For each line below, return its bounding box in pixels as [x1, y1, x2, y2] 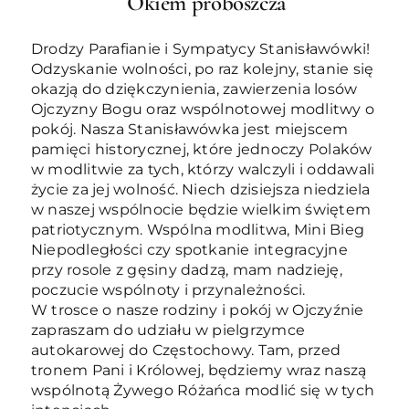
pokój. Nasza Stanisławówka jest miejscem [30, 120, 349, 138]
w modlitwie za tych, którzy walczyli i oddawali [30, 160, 375, 178]
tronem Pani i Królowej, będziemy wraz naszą [30, 361, 367, 379]
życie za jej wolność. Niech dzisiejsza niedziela [30, 180, 371, 198]
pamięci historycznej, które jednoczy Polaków [30, 140, 372, 158]
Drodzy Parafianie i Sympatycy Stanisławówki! [30, 39, 371, 58]
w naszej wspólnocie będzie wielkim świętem [30, 200, 372, 218]
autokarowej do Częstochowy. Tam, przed [30, 341, 341, 359]
